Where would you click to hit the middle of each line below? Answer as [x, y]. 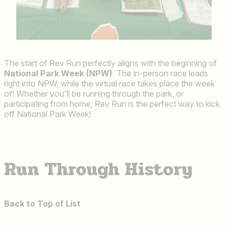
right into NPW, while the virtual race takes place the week [109, 83]
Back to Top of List [42, 203]
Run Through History [98, 169]
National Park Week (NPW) [58, 73]
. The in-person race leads [160, 73]
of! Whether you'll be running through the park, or [94, 93]
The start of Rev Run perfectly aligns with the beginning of [110, 63]
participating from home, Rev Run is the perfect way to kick [112, 104]
